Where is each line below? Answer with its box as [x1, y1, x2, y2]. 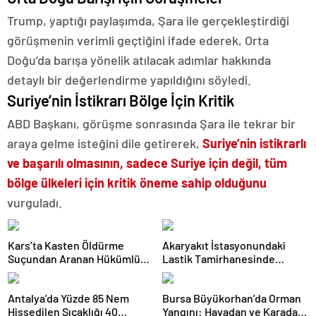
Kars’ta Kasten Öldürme [8, 238, 124, 252]
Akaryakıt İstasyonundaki [162, 238, 286, 252]
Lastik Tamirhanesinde [162, 252, 275, 265]
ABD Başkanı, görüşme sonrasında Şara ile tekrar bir [7, 116, 296, 131]
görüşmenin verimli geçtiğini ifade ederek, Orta [7, 32, 269, 48]
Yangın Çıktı [162, 265, 220, 279]
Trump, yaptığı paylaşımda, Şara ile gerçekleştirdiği [7, 13, 289, 28]
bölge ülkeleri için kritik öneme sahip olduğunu [7, 175, 267, 190]
